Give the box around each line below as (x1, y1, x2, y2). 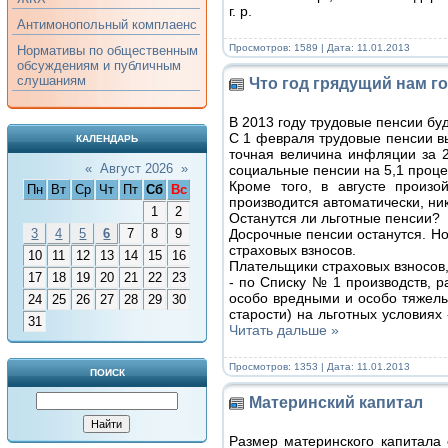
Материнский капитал (248, 393, 423, 411)
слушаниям (16, 73, 86, 88)
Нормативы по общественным (16, 43, 198, 58)
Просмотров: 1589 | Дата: (228, 41, 357, 53)
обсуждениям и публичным (16, 58, 181, 73)
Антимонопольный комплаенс (16, 17, 197, 32)
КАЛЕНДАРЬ (76, 133, 139, 144)
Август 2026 (100, 161, 174, 176)
